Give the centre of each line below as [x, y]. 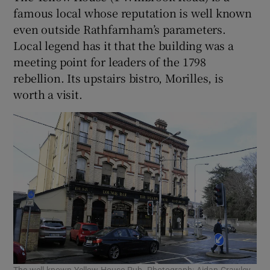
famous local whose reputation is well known [133, 12]
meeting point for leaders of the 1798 [110, 61]
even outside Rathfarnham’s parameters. [120, 29]
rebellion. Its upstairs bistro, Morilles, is [118, 77]
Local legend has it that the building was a [124, 45]
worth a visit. [48, 94]
